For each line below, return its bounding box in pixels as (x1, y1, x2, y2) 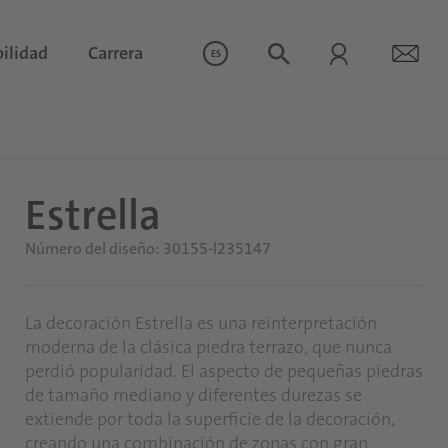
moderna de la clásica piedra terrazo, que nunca (25, 335, 392, 359)
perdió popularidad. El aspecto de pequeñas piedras (25, 359, 423, 383)
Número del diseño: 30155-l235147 (25, 238, 271, 259)
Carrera (88, 41, 143, 65)
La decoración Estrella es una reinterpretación (25, 311, 377, 335)
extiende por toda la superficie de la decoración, (25, 407, 395, 431)
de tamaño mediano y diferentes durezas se (25, 383, 362, 407)
